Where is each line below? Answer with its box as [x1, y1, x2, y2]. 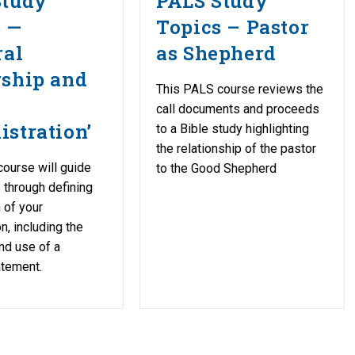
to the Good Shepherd [156, 160, 277, 176]
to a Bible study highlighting [156, 120, 310, 136]
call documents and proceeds [156, 101, 320, 116]
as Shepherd [156, 40, 277, 66]
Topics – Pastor [156, 13, 310, 40]
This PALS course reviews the [156, 81, 324, 97]
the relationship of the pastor [156, 140, 317, 156]
